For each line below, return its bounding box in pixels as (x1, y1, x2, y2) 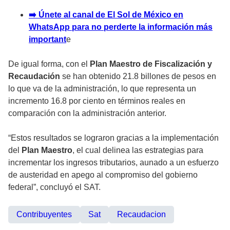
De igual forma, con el (8, 59, 90, 68)
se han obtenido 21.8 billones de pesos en (62, 71, 216, 81)
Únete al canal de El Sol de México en (39, 10, 183, 19)
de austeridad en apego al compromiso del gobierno (8, 170, 198, 179)
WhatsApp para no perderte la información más (29, 22, 213, 31)
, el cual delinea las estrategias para (72, 145, 203, 155)
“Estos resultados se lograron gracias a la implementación (8, 133, 219, 142)
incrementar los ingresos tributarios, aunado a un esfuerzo (8, 158, 219, 167)
